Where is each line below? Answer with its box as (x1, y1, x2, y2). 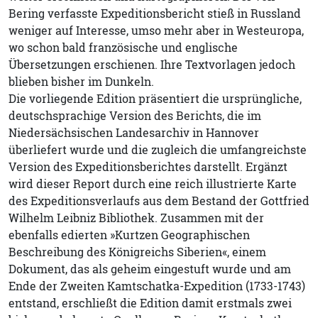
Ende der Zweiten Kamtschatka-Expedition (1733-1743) (9, 278, 305, 295)
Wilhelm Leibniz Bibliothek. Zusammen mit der (9, 210, 264, 226)
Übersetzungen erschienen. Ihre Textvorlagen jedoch (9, 57, 295, 73)
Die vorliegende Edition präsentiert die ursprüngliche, (9, 91, 302, 107)
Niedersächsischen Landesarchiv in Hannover (9, 125, 259, 141)
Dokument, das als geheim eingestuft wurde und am (9, 261, 291, 278)
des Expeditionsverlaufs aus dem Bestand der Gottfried (9, 193, 309, 209)
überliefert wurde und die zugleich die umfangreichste (9, 142, 307, 158)
